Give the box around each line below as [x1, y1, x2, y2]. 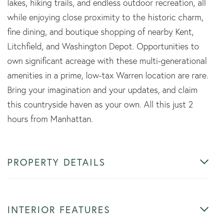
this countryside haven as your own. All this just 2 [7, 98, 193, 110]
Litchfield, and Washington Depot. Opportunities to [7, 40, 199, 52]
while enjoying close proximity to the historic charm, [7, 11, 203, 23]
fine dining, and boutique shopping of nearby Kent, [7, 26, 194, 37]
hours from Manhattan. [7, 113, 93, 124]
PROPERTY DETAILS [7, 155, 106, 169]
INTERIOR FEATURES [7, 202, 110, 216]
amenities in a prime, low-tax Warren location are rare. [7, 69, 208, 81]
